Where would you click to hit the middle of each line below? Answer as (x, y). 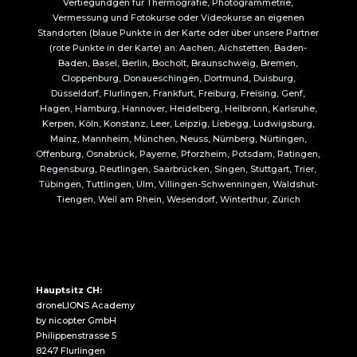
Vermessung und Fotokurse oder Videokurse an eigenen (178, 18)
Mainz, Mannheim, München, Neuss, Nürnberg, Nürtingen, (178, 139)
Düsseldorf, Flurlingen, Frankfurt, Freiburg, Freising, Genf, (178, 94)
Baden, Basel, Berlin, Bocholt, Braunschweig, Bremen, (178, 63)
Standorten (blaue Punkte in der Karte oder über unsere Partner (178, 33)
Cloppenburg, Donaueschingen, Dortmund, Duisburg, (178, 78)
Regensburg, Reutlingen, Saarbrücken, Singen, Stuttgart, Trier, (178, 169)
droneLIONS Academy (85, 306)
